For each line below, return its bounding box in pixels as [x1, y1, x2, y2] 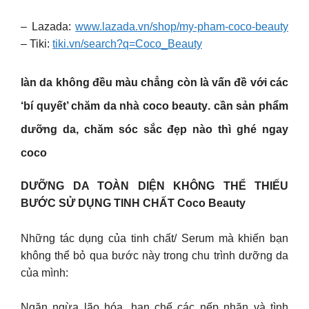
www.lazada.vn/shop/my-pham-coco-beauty [75, 20, 288, 32]
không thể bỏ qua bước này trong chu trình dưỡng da [21, 249, 288, 261]
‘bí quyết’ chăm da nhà [21, 100, 143, 112]
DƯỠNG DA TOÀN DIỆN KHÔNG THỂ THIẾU [21, 180, 288, 192]
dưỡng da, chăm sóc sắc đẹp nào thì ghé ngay [21, 123, 288, 136]
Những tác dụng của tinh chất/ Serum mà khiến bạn [21, 232, 288, 244]
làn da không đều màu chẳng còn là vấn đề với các [21, 77, 288, 89]
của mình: [21, 266, 68, 279]
